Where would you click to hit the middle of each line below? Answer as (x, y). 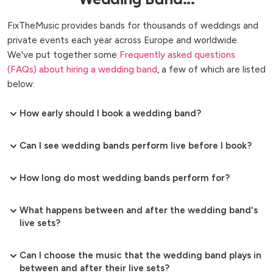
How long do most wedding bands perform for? (125, 178)
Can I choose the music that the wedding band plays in (140, 256)
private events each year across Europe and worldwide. (123, 41)
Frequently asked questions (177, 55)
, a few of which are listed (211, 70)
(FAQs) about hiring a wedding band (82, 70)
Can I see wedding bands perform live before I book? (136, 146)
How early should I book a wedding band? (110, 114)
